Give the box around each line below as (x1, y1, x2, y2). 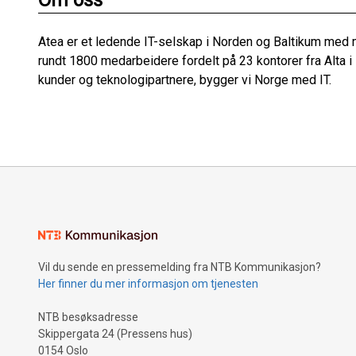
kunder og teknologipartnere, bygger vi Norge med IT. (38, 72, 335, 88)
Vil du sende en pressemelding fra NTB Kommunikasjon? (38, 261, 321, 274)
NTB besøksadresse (38, 311, 138, 324)
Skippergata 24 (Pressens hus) (38, 327, 192, 341)
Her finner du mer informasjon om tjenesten (38, 277, 258, 291)
